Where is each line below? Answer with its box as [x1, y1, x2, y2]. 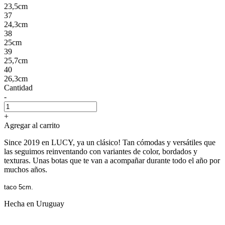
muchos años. [4, 165, 47, 174]
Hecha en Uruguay [4, 199, 64, 208]
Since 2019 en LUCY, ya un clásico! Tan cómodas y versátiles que [4, 138, 215, 147]
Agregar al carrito [4, 121, 60, 130]
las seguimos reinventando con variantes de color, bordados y [4, 147, 197, 156]
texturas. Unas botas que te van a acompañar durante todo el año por [4, 156, 220, 165]
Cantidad [4, 83, 33, 92]
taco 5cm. [4, 183, 33, 191]
